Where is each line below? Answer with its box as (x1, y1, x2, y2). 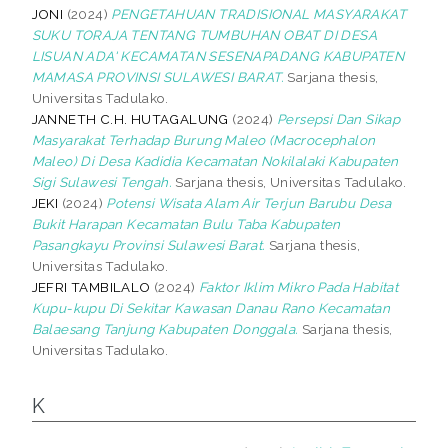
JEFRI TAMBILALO (31, 278, 151, 295)
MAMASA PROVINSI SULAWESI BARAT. (31, 68, 285, 85)
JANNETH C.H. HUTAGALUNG (31, 110, 229, 127)
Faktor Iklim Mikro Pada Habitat (198, 278, 399, 295)
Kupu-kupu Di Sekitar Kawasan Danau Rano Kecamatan (31, 299, 391, 316)
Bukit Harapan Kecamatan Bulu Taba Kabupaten (31, 215, 341, 232)
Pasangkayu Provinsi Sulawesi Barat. (31, 236, 266, 253)
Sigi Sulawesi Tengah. (31, 173, 173, 190)
